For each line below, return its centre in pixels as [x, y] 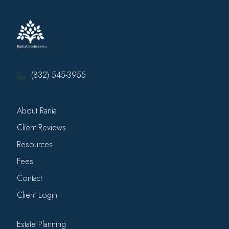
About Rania [37, 110]
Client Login [37, 195]
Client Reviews [41, 127]
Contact [29, 178]
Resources [35, 144]
